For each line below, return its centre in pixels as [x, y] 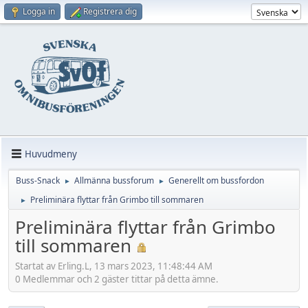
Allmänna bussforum [114, 180]
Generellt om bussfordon [216, 180]
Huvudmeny [51, 154]
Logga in [39, 11]
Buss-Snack [38, 180]
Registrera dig [110, 11]
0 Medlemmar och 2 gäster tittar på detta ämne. [117, 279]
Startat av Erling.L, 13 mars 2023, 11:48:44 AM [114, 266]
